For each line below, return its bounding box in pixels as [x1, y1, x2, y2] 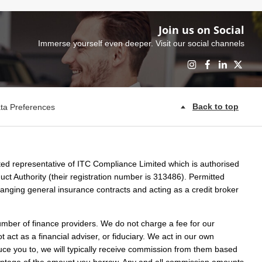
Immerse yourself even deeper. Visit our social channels [38, 39, 244, 49]
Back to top [192, 102, 239, 112]
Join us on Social [158, 23, 244, 37]
